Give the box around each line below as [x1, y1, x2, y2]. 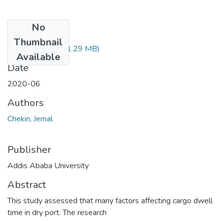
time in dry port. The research [7, 207, 107, 218]
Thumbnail [14, 35, 63, 49]
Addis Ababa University [7, 160, 89, 171]
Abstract [7, 178, 46, 191]
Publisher [7, 143, 51, 156]
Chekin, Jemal [7, 113, 53, 124]
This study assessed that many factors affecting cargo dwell [7, 195, 213, 206]
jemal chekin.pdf [7, 43, 62, 54]
